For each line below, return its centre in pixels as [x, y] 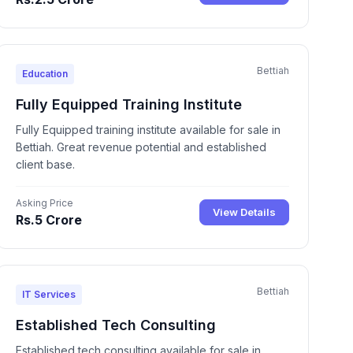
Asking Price [44, 203]
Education [45, 73]
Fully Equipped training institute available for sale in [148, 129]
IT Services [48, 294]
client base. [45, 164]
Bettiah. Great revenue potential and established [141, 147]
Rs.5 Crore [48, 219]
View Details [244, 212]
